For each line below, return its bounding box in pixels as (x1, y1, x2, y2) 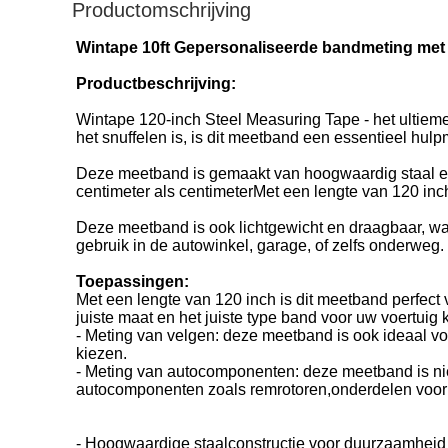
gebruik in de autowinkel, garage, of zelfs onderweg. (76, 237, 444, 254)
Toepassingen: (76, 273, 189, 290)
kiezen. (76, 345, 127, 362)
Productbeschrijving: (76, 75, 236, 92)
